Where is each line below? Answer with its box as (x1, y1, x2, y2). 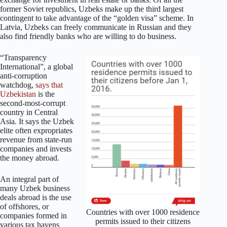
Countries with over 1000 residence (86, 207, 200, 216)
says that (35, 81, 63, 90)
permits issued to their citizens (95, 216, 191, 225)
